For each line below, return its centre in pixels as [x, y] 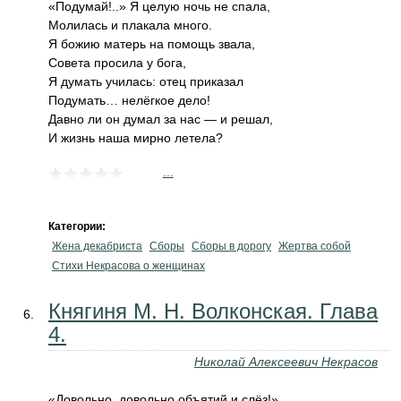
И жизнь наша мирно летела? [136, 138]
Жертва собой [315, 246]
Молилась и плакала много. [130, 25]
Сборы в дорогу [231, 246]
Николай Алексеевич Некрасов [286, 362]
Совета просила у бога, [117, 63]
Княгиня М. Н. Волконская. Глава [213, 311]
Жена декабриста [97, 246]
